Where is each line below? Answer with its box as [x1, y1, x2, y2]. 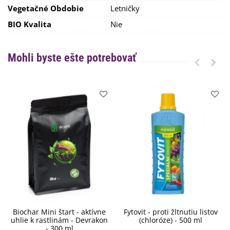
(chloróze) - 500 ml [139, 215, 202, 225]
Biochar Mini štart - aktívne [13, 207, 106, 217]
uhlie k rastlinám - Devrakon [11, 215, 108, 225]
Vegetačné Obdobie [8, 3, 84, 13]
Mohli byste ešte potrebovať [8, 51, 136, 64]
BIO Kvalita [8, 19, 51, 29]
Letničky [110, 3, 140, 13]
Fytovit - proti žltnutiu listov [124, 207, 218, 217]
